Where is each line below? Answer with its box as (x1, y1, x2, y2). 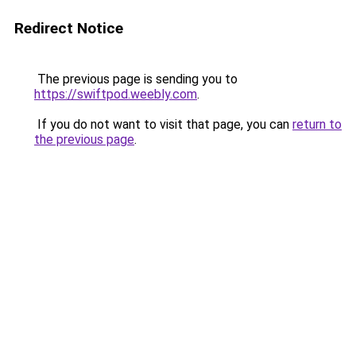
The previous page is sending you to (34, 72, 238, 87)
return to (292, 117, 342, 132)
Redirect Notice (14, 19, 123, 37)
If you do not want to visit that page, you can (34, 117, 292, 132)
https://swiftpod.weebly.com (34, 87, 197, 102)
